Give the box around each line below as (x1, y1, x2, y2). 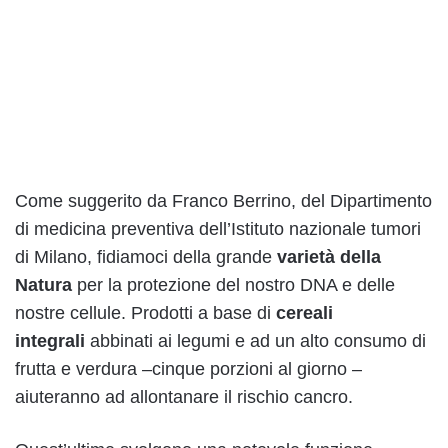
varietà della (277, 247, 381, 268)
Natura (15, 275, 72, 296)
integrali (15, 331, 85, 352)
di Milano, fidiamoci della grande (15, 247, 277, 268)
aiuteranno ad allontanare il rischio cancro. (15, 387, 353, 408)
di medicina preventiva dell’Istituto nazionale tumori (15, 219, 421, 240)
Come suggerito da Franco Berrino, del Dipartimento (15, 191, 432, 212)
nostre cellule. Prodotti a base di (15, 303, 276, 324)
